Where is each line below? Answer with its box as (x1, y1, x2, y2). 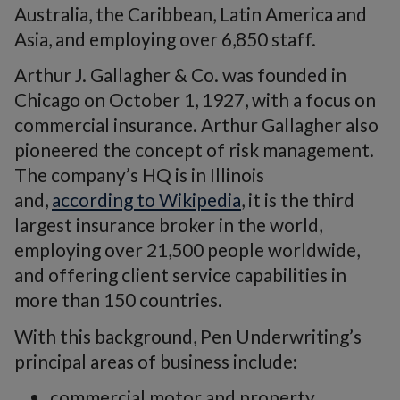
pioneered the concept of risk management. (14, 138, 374, 161)
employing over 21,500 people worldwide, (14, 238, 360, 261)
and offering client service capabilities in (14, 263, 346, 286)
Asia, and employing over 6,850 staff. (14, 27, 316, 50)
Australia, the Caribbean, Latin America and (14, 2, 367, 25)
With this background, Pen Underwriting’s (14, 324, 362, 347)
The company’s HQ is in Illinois (14, 163, 264, 186)
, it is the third (241, 188, 354, 211)
